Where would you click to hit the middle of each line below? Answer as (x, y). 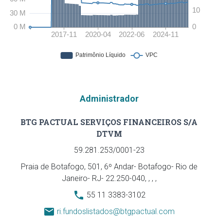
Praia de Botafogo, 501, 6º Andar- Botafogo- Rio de (109, 167)
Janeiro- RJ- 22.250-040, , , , (109, 178)
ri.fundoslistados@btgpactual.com (116, 211)
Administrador (109, 99)
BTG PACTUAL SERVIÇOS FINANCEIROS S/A (109, 122)
